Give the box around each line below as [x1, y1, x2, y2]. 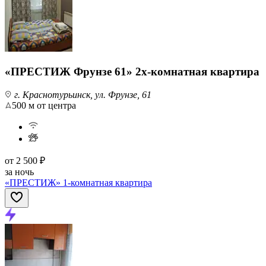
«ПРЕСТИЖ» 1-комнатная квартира [5, 177, 152, 188]
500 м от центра [12, 100, 76, 110]
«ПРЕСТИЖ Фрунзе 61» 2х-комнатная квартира [5, 65, 259, 78]
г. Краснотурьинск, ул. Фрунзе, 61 [12, 89, 151, 100]
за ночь [5, 166, 34, 177]
